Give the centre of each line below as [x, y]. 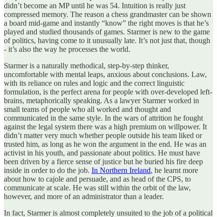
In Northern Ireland [121, 170]
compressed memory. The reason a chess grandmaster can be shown [108, 14]
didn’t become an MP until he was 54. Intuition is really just [95, 5]
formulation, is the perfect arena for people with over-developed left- [108, 92]
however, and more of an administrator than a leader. [84, 196]
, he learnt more [174, 170]
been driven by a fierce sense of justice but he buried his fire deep [103, 161]
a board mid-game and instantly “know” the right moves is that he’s [106, 23]
